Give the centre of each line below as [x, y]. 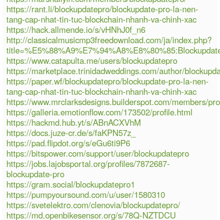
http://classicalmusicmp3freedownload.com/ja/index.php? [109, 40]
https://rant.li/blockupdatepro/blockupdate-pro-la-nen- [103, 9]
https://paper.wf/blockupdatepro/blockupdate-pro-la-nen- [108, 81]
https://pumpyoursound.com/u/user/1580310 [86, 194]
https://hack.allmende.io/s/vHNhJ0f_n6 [76, 29]
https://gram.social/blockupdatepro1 [71, 184]
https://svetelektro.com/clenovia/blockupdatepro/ [94, 205]
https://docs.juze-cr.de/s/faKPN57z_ [71, 132]
